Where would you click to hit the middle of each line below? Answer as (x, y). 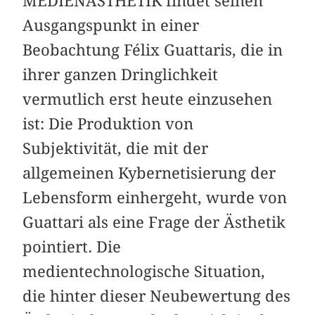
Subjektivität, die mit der (116, 148)
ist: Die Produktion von (108, 123)
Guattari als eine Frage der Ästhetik (154, 222)
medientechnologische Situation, (144, 271)
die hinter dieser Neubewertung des (157, 296)
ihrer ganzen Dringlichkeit (121, 74)
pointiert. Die (72, 246)
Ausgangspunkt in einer (111, 25)
